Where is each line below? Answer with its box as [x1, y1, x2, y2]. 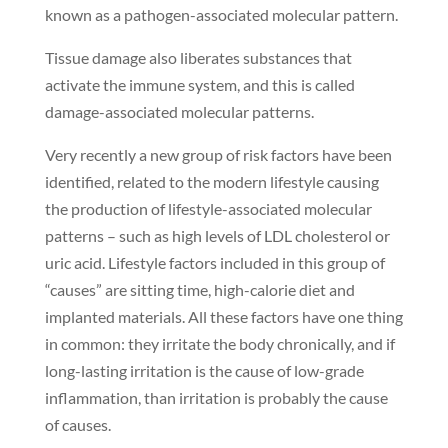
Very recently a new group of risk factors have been [44, 145, 392, 165]
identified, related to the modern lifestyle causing [44, 172, 379, 192]
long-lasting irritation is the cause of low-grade [44, 361, 364, 381]
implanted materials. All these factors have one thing [44, 307, 403, 327]
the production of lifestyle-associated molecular [44, 199, 372, 219]
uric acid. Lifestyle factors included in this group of [44, 253, 385, 273]
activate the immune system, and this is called [44, 75, 355, 95]
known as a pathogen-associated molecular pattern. [44, 5, 398, 25]
